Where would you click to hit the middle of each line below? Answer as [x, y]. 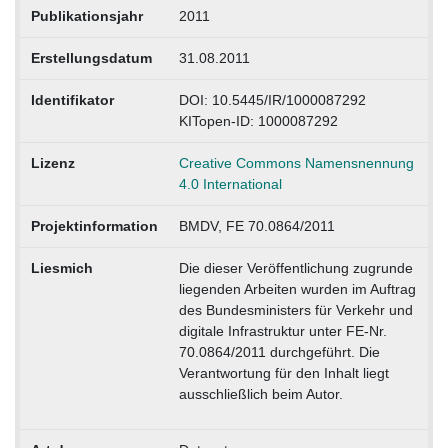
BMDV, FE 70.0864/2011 [256, 226]
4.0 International [230, 184]
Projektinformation [94, 226]
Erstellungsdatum [91, 58]
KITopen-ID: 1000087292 [258, 121]
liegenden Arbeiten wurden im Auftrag [297, 289]
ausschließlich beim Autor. [260, 394]
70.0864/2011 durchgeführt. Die [279, 352]
